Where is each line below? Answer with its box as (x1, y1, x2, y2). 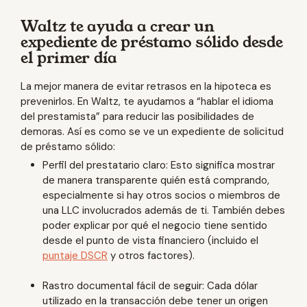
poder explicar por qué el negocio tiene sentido (42, 218, 267, 232)
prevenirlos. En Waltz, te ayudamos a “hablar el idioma (21, 94, 273, 108)
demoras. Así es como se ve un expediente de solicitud (21, 124, 284, 138)
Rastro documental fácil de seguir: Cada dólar (42, 278, 258, 293)
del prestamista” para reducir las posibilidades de (21, 109, 254, 123)
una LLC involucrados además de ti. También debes (42, 203, 285, 217)
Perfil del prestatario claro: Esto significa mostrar (42, 158, 275, 172)
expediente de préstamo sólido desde (21, 32, 283, 50)
